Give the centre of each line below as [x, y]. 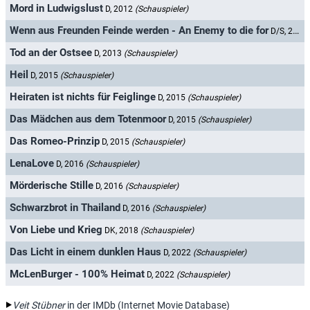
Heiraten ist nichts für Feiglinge [83, 97]
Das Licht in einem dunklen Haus [85, 252]
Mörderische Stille [52, 186]
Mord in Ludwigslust [56, 9]
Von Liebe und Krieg [56, 230]
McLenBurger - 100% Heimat [77, 274]
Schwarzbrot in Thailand [65, 208]
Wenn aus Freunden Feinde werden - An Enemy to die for [139, 31]
